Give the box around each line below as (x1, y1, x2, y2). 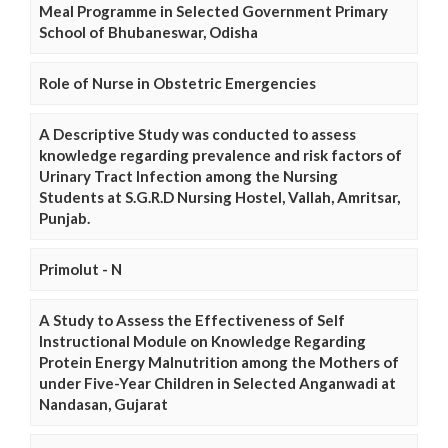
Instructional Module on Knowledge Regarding (39, 332, 366, 351)
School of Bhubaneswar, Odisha (39, 23, 258, 42)
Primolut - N (39, 260, 122, 279)
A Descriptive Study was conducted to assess (39, 125, 356, 144)
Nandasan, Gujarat (39, 395, 168, 414)
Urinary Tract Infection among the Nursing (39, 167, 338, 186)
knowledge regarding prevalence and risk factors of (39, 146, 402, 165)
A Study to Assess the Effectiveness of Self (39, 311, 345, 330)
